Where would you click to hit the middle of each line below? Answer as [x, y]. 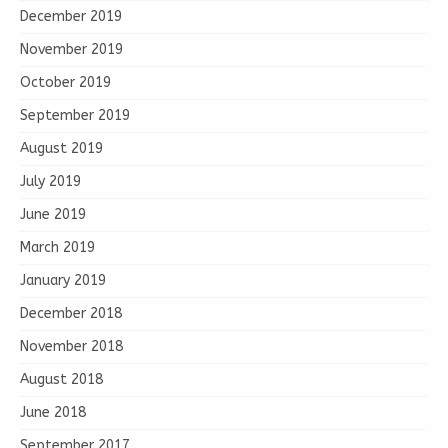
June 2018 [53, 412]
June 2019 [53, 214]
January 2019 [63, 280]
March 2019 [57, 247]
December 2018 [71, 313]
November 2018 [71, 346]
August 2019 [61, 148]
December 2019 [71, 16]
